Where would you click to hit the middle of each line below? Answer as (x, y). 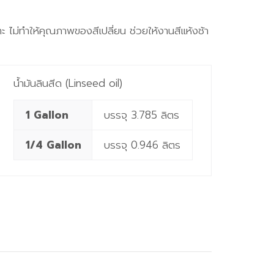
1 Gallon (47, 115)
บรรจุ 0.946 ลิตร (142, 145)
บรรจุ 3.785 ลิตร (141, 115)
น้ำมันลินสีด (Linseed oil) (68, 83)
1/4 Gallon (53, 145)
